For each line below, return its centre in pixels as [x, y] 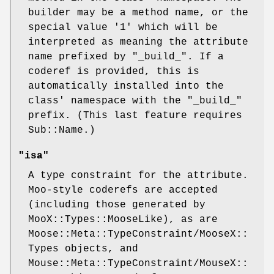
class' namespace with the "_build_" [135, 101]
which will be [175, 27]
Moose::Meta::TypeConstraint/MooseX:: [138, 234]
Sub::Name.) [62, 130]
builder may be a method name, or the [138, 13]
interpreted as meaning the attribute [138, 42]
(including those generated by [117, 205]
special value [71, 27]
